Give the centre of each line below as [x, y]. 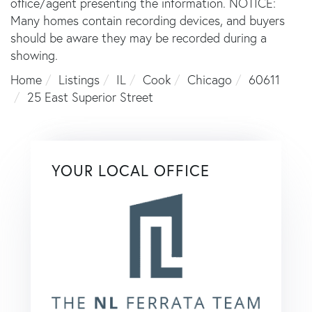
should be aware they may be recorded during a [139, 38]
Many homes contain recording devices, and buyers [148, 20]
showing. [34, 55]
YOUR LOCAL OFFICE [131, 170]
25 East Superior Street [90, 97]
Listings [79, 79]
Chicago [210, 79]
